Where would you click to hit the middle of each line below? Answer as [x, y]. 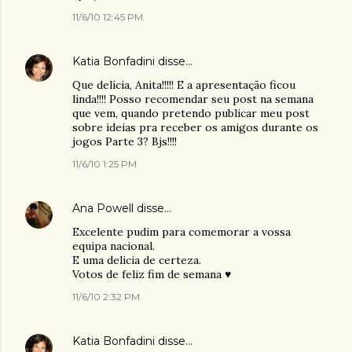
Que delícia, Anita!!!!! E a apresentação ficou [184, 85]
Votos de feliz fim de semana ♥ [152, 274]
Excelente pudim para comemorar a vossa [181, 232]
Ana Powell [103, 208]
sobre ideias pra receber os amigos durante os [195, 127]
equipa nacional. [114, 246]
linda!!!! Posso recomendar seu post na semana [193, 99]
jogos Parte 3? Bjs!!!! [125, 141]
